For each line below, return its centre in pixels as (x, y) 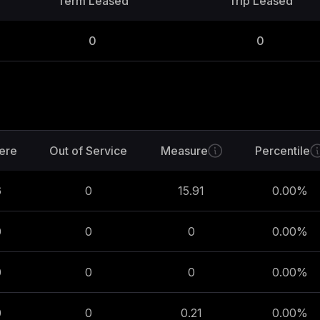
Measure (184, 151)
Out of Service (88, 151)
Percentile (282, 151)
